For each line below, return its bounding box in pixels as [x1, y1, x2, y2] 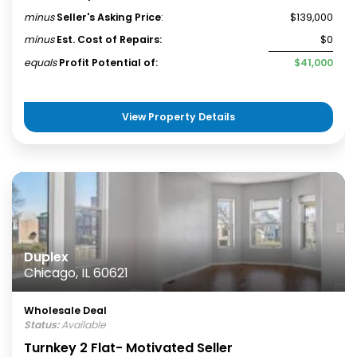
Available [59, 318, 106, 331]
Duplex [24, 248, 69, 266]
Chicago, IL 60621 [24, 264, 128, 282]
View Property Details [122, 110, 235, 124]
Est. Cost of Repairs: [57, 33, 162, 46]
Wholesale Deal [24, 304, 107, 317]
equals [24, 56, 57, 69]
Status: [24, 318, 59, 331]
